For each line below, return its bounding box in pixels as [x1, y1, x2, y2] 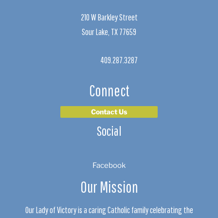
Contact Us [91, 108, 127, 116]
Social [96, 123, 122, 139]
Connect [89, 81, 129, 100]
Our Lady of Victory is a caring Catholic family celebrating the [25, 204, 193, 216]
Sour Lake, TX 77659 [82, 26, 136, 37]
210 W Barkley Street [80, 12, 138, 23]
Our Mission [80, 178, 138, 196]
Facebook [92, 161, 126, 170]
